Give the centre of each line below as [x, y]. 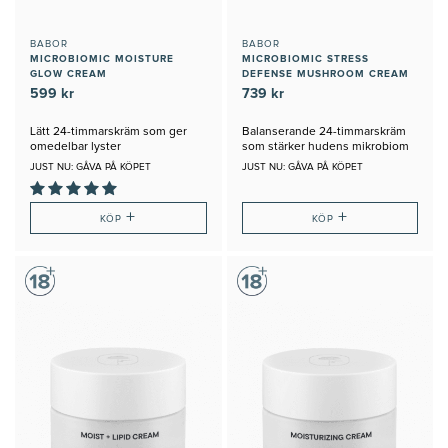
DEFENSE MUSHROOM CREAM [325, 73]
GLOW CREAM [68, 73]
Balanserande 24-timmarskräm [323, 131]
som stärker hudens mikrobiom [325, 146]
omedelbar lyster [75, 146]
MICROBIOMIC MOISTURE [102, 58]
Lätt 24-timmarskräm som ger [108, 131]
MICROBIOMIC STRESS [305, 58]
